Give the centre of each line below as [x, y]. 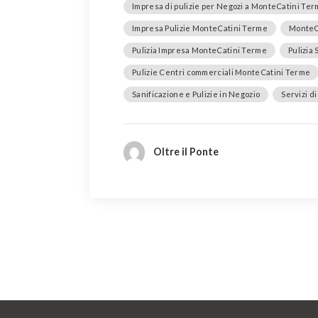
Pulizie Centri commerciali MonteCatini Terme [221, 72]
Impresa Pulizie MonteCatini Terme [200, 28]
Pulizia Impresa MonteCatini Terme [199, 50]
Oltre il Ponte [186, 152]
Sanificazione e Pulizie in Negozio [196, 94]
